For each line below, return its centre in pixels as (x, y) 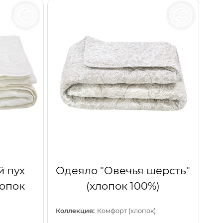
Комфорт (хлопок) (127, 211)
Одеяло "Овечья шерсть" (123, 170)
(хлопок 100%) (123, 186)
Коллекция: (75, 211)
